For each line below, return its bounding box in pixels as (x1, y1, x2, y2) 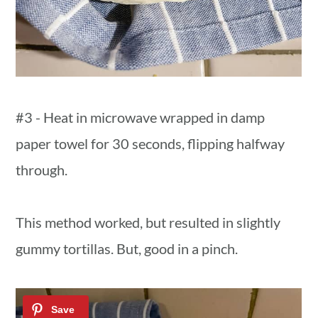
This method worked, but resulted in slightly (16, 213, 281, 231)
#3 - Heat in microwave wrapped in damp (16, 108, 265, 126)
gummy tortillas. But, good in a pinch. (16, 239, 238, 257)
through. (16, 160, 68, 178)
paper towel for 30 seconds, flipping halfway (16, 134, 285, 152)
